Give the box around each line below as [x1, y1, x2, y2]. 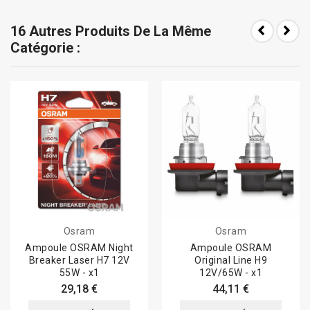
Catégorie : [10, 39, 80, 57]
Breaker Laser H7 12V [28, 255, 130, 266]
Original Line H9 [194, 255, 267, 266]
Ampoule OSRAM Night [25, 242, 134, 254]
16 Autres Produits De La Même [10, 23, 211, 40]
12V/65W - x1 [199, 267, 262, 279]
